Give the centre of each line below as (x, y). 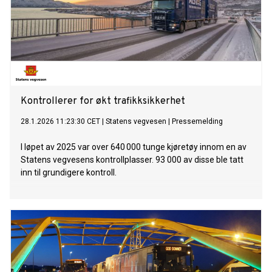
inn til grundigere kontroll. (69, 173)
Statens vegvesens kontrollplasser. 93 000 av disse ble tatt (132, 160)
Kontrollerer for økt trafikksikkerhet (103, 102)
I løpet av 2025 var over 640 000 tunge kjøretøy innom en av (134, 147)
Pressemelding (197, 122)
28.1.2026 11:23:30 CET (60, 122)
